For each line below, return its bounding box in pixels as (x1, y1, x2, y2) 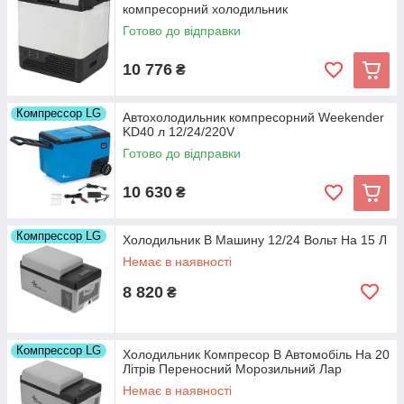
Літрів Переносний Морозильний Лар (123, 361, 342, 376)
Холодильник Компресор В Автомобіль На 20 (123, 346, 390, 362)
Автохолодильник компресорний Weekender (123, 109, 384, 124)
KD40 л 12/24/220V (123, 124, 234, 139)
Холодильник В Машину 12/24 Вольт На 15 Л (123, 232, 387, 247)
